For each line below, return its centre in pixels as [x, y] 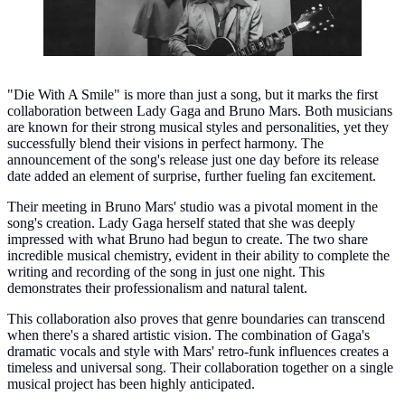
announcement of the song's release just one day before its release [193, 159]
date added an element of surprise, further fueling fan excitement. [192, 175]
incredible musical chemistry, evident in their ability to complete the [198, 255]
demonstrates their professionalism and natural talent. [157, 287]
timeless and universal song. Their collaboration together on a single [200, 367]
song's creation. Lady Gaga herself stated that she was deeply [181, 222]
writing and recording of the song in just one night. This [166, 271]
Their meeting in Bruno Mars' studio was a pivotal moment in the [193, 206]
